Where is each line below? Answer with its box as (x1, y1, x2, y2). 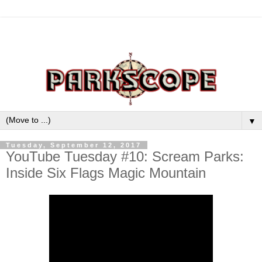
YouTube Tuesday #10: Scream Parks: (6, 148, 244, 164)
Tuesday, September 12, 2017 (6, 141, 142, 149)
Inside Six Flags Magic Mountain (6, 164, 206, 181)
